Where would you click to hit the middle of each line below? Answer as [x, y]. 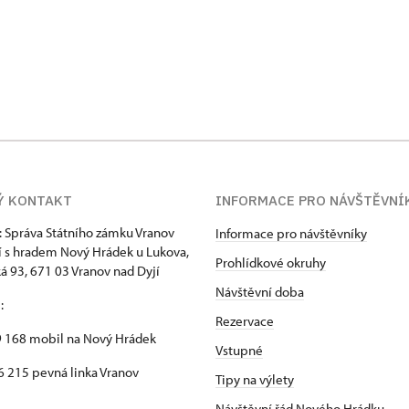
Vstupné [239, 350]
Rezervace [245, 320]
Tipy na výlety [255, 379]
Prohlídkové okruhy [271, 262]
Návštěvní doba [260, 291]
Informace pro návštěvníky [291, 233]
